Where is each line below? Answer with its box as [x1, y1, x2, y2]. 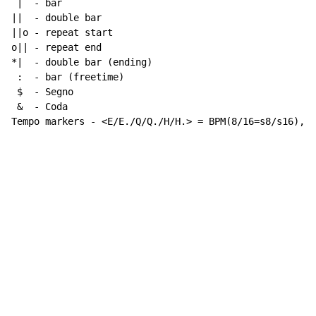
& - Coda [11, 101, 68, 113]
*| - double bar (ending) [11, 56, 152, 68]
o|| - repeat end [11, 42, 102, 54]
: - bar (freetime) [11, 71, 124, 83]
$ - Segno [11, 86, 73, 98]
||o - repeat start [11, 27, 113, 39]
